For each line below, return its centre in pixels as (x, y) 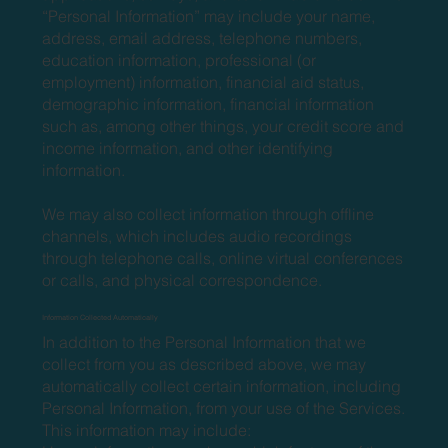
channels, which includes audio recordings (197, 235)
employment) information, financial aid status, (203, 81)
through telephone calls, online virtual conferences (223, 257)
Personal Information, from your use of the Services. (224, 407)
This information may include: (147, 429)
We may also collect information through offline (208, 213)
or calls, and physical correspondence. (182, 279)
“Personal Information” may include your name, (209, 15)
